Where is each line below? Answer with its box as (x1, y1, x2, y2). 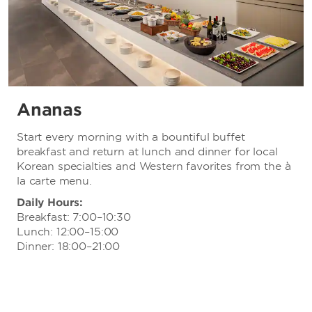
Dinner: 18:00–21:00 (17, 240, 120, 253)
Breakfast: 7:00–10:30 (17, 210, 131, 224)
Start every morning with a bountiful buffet (17, 130, 245, 143)
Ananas (17, 99, 82, 120)
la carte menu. (17, 174, 95, 187)
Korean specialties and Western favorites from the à (17, 159, 291, 173)
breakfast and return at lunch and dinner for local (17, 145, 278, 158)
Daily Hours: (17, 196, 87, 209)
